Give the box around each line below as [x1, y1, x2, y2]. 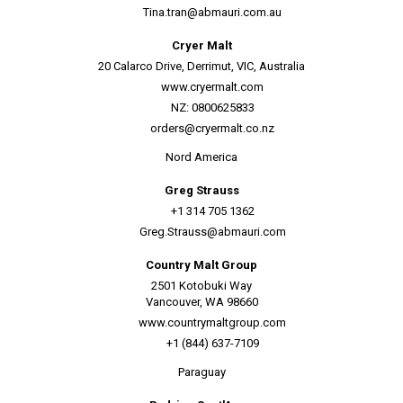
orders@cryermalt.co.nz [150, 121, 274, 135]
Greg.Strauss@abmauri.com [139, 225, 286, 238]
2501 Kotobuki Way [151, 279, 252, 292]
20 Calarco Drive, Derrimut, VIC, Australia [98, 59, 305, 73]
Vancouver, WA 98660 [145, 295, 258, 309]
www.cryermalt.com [161, 80, 264, 94]
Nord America [166, 150, 237, 164]
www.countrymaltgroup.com [139, 316, 286, 329]
